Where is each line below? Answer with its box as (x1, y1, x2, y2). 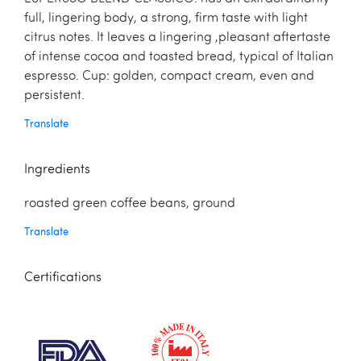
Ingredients (24, 164, 90, 177)
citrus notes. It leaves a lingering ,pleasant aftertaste (24, 31, 330, 45)
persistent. (24, 89, 85, 103)
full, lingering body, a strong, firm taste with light (24, 12, 308, 26)
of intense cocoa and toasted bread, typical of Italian (24, 51, 334, 64)
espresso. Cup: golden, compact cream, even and (24, 70, 314, 84)
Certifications (24, 271, 102, 284)
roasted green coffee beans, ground (24, 197, 235, 210)
